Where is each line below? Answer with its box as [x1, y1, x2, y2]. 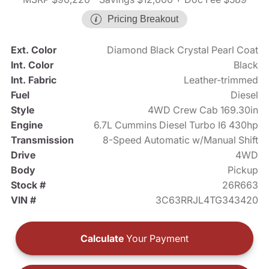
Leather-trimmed [184, 74, 259, 86]
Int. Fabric [10, 74, 56, 86]
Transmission [10, 134, 74, 147]
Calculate [80, 232, 124, 245]
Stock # [10, 179, 46, 192]
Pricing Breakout [107, 14, 178, 25]
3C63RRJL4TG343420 [156, 194, 259, 207]
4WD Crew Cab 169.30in [148, 104, 259, 116]
